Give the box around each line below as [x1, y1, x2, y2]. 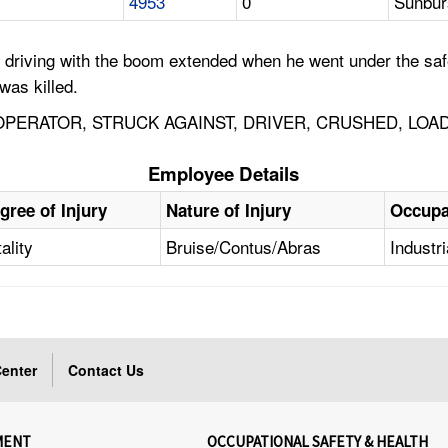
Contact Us [68, 360, 145, 381]
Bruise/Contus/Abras [166, 234, 322, 260]
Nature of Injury [166, 198, 292, 223]
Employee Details [148, 160, 300, 188]
